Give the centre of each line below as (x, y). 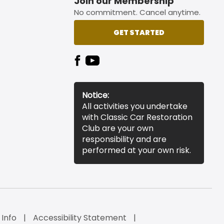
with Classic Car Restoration (137, 117)
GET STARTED (139, 32)
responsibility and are (124, 139)
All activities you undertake (135, 106)
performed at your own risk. (136, 150)
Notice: (95, 95)
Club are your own (118, 128)
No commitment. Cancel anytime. (137, 12)
